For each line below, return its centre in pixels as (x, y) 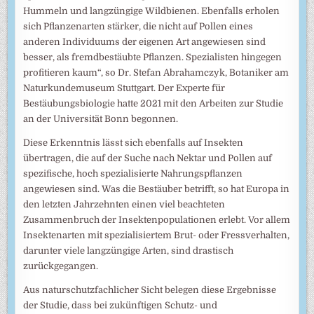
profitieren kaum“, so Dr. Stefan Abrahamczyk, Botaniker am (156, 72)
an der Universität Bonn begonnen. (101, 118)
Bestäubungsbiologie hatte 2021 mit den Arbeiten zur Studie (153, 103)
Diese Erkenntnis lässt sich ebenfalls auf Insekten (134, 142)
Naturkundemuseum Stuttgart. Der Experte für (124, 88)
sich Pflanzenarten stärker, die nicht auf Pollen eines (138, 26)
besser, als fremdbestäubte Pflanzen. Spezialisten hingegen (153, 57)
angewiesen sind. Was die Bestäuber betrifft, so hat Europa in (157, 189)
